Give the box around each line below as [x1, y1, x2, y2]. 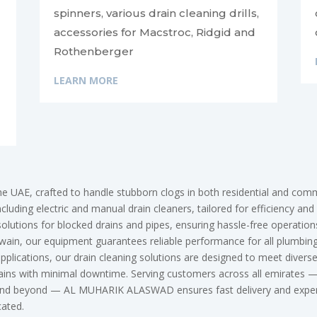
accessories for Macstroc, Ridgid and [53, 25, 255, 40]
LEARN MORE [53, 74, 118, 88]
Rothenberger [53, 45, 134, 59]
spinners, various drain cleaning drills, [53, 6, 259, 21]
